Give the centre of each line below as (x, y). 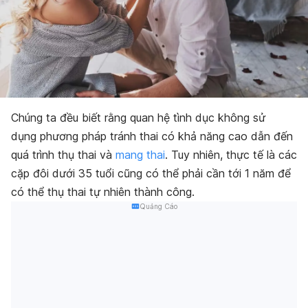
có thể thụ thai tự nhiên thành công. (104, 191)
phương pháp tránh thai (99, 136)
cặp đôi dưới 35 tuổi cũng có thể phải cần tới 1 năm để (151, 173)
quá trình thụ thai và (63, 154)
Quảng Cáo (158, 206)
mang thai (140, 154)
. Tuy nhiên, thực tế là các (231, 154)
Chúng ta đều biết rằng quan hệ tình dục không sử (138, 117)
